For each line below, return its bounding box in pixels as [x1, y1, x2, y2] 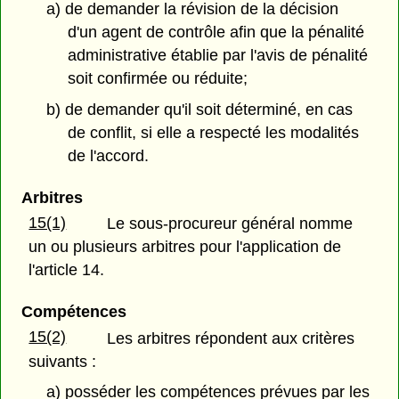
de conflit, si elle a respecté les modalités [68, 124, 360, 142]
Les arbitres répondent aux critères [107, 329, 355, 347]
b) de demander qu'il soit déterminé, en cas [45, 101, 353, 119]
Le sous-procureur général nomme [107, 215, 354, 233]
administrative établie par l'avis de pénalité [68, 46, 369, 65]
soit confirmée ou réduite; [68, 69, 248, 88]
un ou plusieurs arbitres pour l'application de [28, 238, 342, 256]
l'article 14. [28, 261, 105, 280]
